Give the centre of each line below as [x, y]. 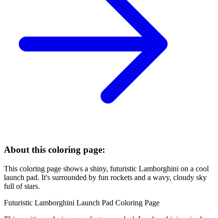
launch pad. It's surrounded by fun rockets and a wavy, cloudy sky [105, 177]
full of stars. [22, 186]
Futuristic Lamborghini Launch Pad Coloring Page [82, 202]
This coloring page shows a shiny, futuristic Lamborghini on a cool [106, 168]
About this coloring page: [54, 149]
